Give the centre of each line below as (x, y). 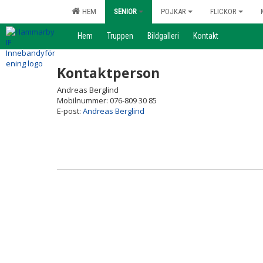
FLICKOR (223, 11)
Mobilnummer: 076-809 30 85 (107, 100)
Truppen (120, 36)
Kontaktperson (108, 73)
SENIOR (125, 11)
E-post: (70, 111)
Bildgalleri (163, 36)
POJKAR (173, 11)
